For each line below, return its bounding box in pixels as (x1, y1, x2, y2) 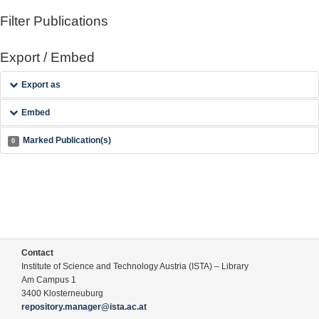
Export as (21, 80, 61, 90)
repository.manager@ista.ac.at (21, 302, 147, 312)
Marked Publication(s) (22, 135, 111, 145)
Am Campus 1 (21, 275, 76, 285)
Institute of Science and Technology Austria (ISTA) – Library (21, 261, 249, 271)
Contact (21, 248, 53, 258)
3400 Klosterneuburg (21, 288, 103, 298)
